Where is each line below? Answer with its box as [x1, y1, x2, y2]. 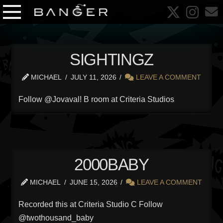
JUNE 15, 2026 [69, 178, 117, 186]
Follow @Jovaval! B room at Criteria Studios [18, 95, 175, 104]
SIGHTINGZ [69, 50, 154, 69]
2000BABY [74, 155, 149, 174]
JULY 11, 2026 [70, 73, 116, 81]
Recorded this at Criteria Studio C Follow [18, 200, 163, 209]
